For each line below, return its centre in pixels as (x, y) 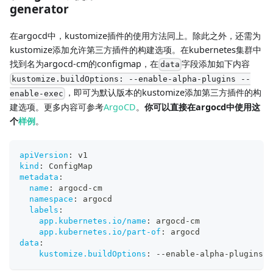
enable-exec (37, 93)
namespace (51, 199)
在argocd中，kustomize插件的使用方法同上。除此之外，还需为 (135, 35)
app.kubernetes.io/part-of (100, 232)
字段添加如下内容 (216, 63)
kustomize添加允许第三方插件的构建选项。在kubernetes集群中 (136, 49)
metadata (39, 177)
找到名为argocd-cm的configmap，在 (84, 63)
